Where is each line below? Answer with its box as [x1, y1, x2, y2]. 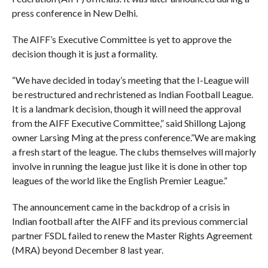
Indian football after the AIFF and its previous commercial [11, 215, 248, 227]
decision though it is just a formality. [11, 47, 157, 59]
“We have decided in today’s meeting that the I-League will [11, 74, 249, 86]
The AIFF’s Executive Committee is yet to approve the [11, 33, 232, 45]
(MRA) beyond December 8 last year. [11, 243, 163, 255]
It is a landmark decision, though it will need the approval [11, 102, 241, 114]
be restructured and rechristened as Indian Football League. [11, 88, 253, 100]
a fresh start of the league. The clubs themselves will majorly [11, 145, 256, 157]
